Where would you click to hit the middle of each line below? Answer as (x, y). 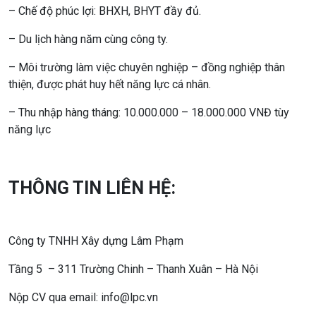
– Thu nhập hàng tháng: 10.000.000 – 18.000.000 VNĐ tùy (149, 112)
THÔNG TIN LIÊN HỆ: (92, 188)
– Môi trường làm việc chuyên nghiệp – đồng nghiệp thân (147, 67)
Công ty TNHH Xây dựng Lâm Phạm (96, 241)
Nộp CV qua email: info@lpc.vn (83, 297)
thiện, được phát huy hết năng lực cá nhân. (110, 84)
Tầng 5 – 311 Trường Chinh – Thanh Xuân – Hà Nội (133, 269)
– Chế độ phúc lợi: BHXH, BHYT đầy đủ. (105, 11)
